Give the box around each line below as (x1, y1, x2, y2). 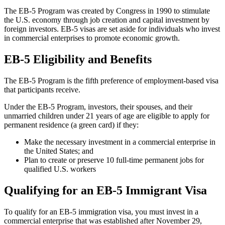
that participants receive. (4, 85, 80, 94)
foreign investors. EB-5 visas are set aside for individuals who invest (4, 24, 220, 33)
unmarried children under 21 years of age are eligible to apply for (4, 111, 209, 120)
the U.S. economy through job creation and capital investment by (4, 15, 209, 24)
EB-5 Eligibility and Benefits (4, 52, 152, 66)
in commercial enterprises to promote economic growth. (4, 33, 182, 42)
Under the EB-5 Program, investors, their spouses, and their (4, 102, 192, 111)
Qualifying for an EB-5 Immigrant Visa (4, 183, 207, 197)
